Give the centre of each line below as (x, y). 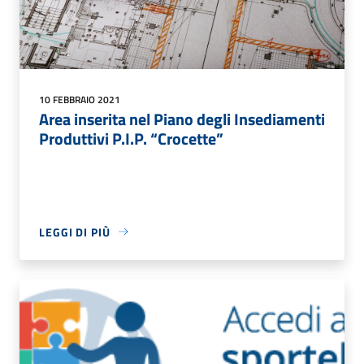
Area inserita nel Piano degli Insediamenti (182, 119)
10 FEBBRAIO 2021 (80, 99)
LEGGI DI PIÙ (75, 232)
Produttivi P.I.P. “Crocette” (131, 138)
